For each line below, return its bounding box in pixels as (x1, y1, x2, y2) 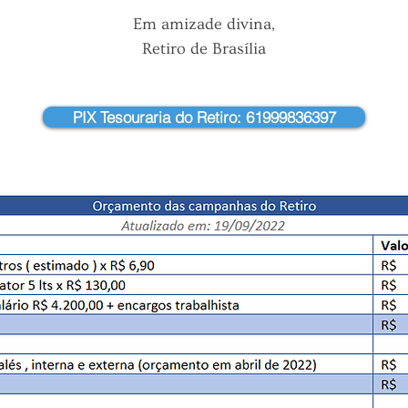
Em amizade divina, (133, 15, 275, 34)
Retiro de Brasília (142, 39, 266, 58)
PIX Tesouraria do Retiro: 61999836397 (72, 107, 336, 127)
